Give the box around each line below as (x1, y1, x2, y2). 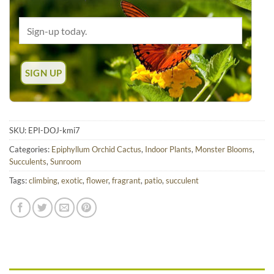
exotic (61, 176, 83, 186)
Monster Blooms (195, 144, 253, 155)
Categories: (9, 144, 51, 155)
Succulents (9, 157, 46, 167)
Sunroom (50, 157, 81, 167)
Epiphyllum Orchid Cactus (51, 144, 141, 155)
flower (86, 176, 108, 186)
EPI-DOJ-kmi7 (28, 125, 80, 136)
